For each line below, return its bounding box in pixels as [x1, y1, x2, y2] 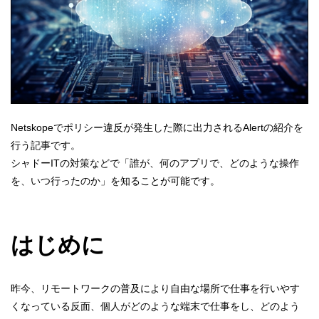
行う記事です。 [11, 139, 80, 151]
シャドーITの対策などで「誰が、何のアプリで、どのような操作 [11, 157, 299, 169]
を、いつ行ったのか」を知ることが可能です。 [11, 174, 220, 187]
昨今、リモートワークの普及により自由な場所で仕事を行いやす [11, 282, 300, 294]
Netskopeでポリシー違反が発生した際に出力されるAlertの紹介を [11, 121, 303, 133]
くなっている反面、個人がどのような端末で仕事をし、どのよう [11, 300, 300, 312]
